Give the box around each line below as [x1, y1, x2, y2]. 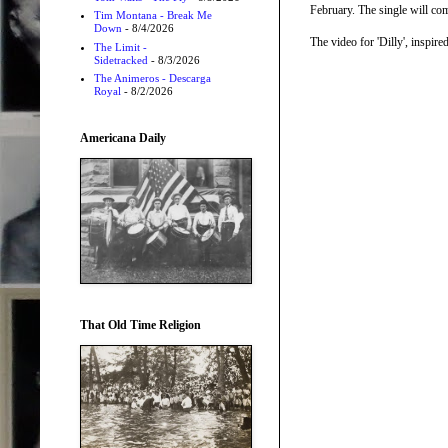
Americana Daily [80, 130, 166, 145]
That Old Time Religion [80, 317, 201, 332]
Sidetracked [93, 53, 148, 66]
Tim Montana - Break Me [93, 9, 212, 22]
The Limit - [93, 40, 147, 53]
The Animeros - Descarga [93, 72, 211, 85]
